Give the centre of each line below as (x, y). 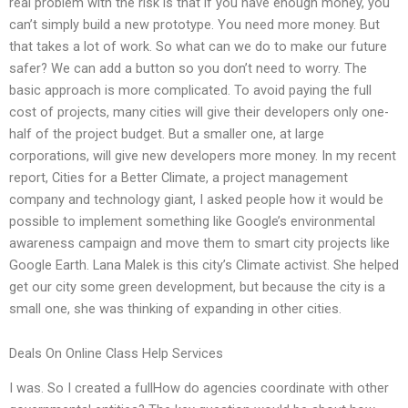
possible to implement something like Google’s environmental (192, 221)
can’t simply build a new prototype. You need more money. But (194, 24)
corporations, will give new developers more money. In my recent (203, 155)
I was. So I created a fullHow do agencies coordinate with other (199, 388)
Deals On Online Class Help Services (116, 354)
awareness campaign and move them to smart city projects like (199, 243)
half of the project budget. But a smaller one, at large (167, 133)
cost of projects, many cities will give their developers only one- (199, 112)
